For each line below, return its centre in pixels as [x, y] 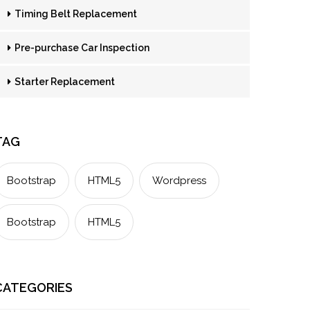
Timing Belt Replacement [75, 14]
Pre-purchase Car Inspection [81, 48]
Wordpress [179, 181]
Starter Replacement [64, 82]
